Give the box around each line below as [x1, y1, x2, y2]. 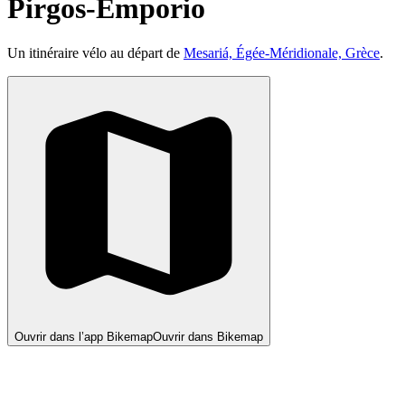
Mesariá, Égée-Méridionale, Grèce [184, 44, 380, 61]
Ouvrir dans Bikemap [153, 329, 263, 344]
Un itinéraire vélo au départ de [7, 44, 184, 61]
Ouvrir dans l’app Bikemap [14, 329, 153, 344]
